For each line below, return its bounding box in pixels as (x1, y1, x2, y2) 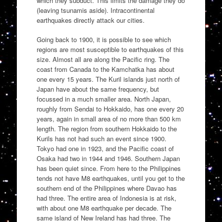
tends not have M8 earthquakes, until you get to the (36, 173, 185, 183)
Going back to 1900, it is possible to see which (36, 35, 171, 45)
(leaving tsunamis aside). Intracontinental (36, 5, 155, 15)
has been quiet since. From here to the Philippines (36, 164, 181, 173)
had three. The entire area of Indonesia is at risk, (36, 193, 176, 203)
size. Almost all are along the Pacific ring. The (36, 55, 169, 64)
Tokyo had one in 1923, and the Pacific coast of (36, 144, 174, 154)
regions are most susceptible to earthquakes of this (36, 45, 184, 55)
